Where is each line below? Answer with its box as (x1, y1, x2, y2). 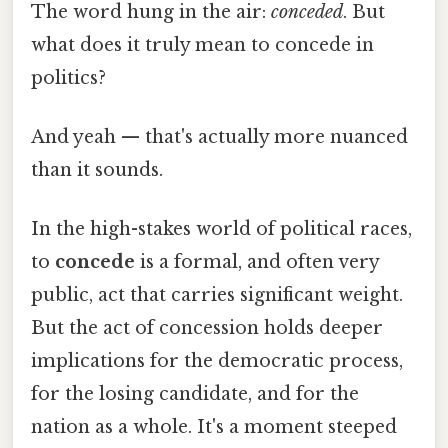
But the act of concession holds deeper (31, 317, 383, 340)
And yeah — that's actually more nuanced (31, 126, 408, 149)
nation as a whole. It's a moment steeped (31, 416, 397, 439)
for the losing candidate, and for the (31, 383, 359, 406)
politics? (31, 66, 106, 89)
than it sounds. (31, 159, 163, 182)
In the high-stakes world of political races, (31, 218, 412, 241)
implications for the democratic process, (31, 350, 403, 373)
